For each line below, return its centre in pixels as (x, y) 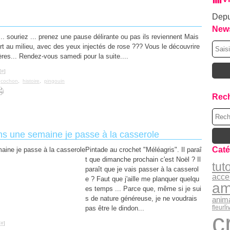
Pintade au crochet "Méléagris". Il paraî (143, 150)
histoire (31, 81)
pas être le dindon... (115, 208)
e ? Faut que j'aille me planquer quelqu (142, 179)
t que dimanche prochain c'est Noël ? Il (143, 159)
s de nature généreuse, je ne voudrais (141, 198)
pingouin (54, 81)
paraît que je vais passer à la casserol (142, 169)
